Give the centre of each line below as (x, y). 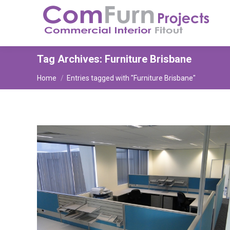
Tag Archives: (71, 59)
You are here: (63, 73)
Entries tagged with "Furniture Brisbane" (131, 78)
